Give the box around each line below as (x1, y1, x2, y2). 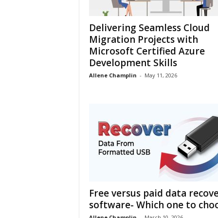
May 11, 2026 (144, 72, 177, 79)
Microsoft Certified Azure (89, 45, 205, 57)
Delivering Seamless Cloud (89, 21, 210, 34)
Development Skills (89, 56, 177, 69)
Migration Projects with (89, 33, 198, 46)
